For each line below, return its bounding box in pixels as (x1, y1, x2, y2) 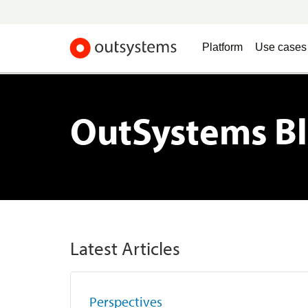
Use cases (255, 40, 307, 53)
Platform (202, 40, 243, 53)
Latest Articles (70, 236, 180, 260)
